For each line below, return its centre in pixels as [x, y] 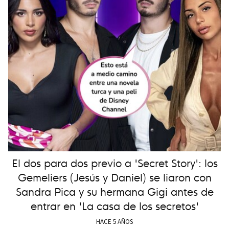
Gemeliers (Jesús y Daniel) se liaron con [114, 177]
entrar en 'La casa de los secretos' [114, 205]
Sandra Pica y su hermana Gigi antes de [114, 191]
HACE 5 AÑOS [114, 222]
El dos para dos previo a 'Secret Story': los [114, 163]
